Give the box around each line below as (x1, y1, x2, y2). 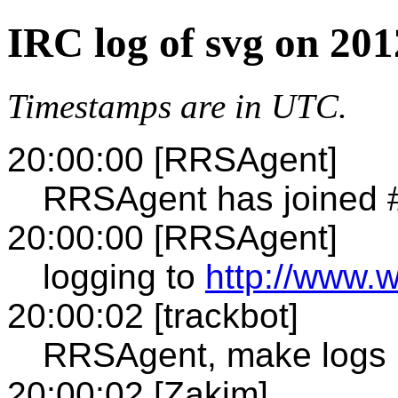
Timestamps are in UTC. (7, 86, 347, 125)
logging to (43, 257, 205, 296)
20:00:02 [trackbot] (7, 296, 298, 335)
